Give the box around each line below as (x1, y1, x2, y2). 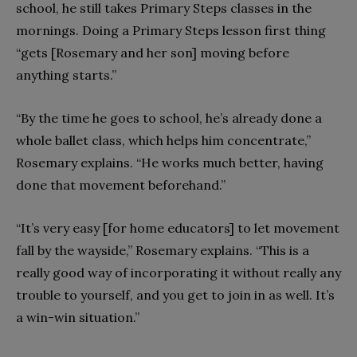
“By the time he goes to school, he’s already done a (16, 109, 322, 126)
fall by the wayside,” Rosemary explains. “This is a (16, 241, 309, 258)
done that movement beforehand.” (16, 176, 226, 193)
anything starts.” (16, 66, 116, 83)
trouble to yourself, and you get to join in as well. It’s (16, 286, 335, 303)
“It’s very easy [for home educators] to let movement (16, 219, 339, 236)
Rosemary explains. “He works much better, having (16, 154, 324, 171)
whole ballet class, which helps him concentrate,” (16, 131, 311, 148)
